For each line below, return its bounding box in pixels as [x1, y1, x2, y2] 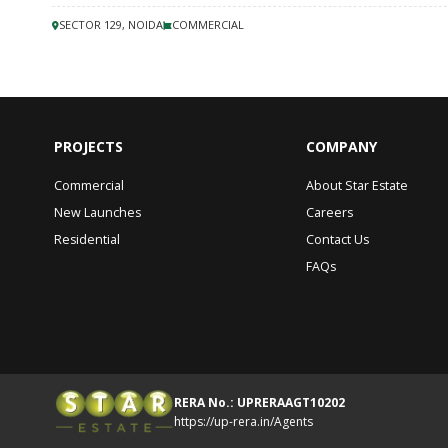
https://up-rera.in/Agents [174, 412, 313, 430]
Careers [306, 204, 353, 221]
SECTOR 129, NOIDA [59, 17, 163, 32]
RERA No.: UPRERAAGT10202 [174, 393, 345, 411]
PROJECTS [54, 137, 123, 156]
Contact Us [306, 231, 369, 248]
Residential [54, 231, 120, 248]
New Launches [54, 204, 141, 221]
